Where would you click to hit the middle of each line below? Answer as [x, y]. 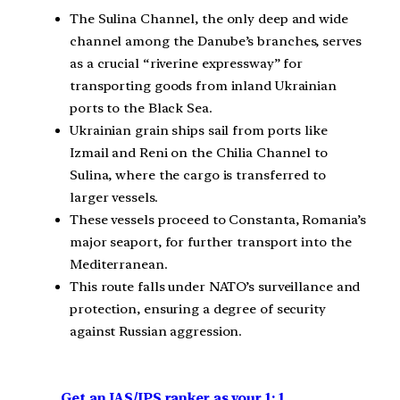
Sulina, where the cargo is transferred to [198, 175]
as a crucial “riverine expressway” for [187, 64]
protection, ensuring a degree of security [198, 309]
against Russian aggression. [156, 332]
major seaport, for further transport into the [211, 242]
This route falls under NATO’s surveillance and [215, 287]
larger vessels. [114, 198]
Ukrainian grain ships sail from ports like [199, 131]
